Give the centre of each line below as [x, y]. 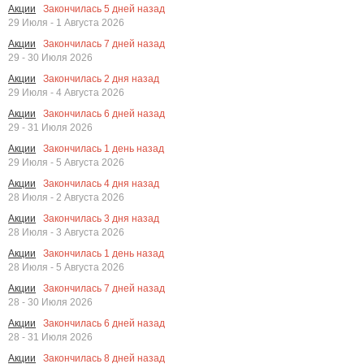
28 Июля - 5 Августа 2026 [66, 267]
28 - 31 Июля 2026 [50, 337]
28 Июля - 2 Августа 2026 [66, 197]
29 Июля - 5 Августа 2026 [66, 162]
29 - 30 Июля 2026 [50, 58]
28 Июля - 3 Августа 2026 [66, 232]
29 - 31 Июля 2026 [50, 128]
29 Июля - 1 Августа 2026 [66, 23]
